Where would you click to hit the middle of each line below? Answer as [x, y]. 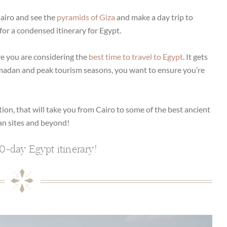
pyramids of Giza [86, 17]
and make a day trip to [154, 17]
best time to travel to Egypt [136, 57]
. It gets [195, 57]
